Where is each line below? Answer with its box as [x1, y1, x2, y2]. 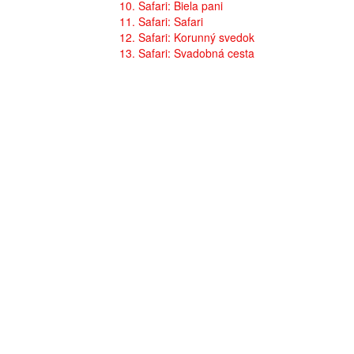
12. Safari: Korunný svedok [119, 29, 254, 45]
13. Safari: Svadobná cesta [119, 45, 254, 61]
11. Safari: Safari [119, 13, 203, 29]
